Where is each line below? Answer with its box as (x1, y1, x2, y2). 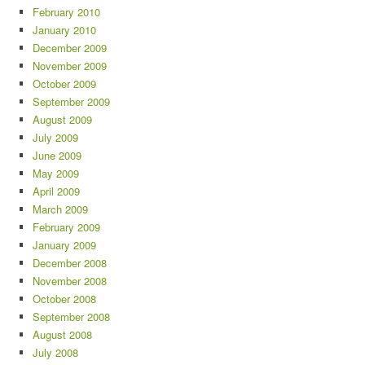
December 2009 (33, 39, 107, 55)
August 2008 (33, 326, 92, 342)
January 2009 (33, 236, 96, 253)
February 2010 (33, 3, 100, 20)
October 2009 (33, 75, 96, 91)
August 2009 (33, 111, 92, 127)
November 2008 (33, 272, 107, 288)
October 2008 (33, 290, 96, 306)
